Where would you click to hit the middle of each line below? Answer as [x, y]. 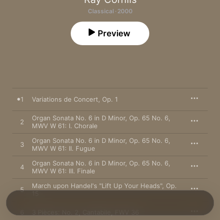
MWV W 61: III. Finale [64, 171]
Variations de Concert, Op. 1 [75, 99]
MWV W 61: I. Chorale [65, 126]
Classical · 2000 [110, 11]
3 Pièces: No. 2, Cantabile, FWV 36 [85, 212]
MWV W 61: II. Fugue [64, 148]
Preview [114, 33]
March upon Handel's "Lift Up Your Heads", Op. [104, 186]
